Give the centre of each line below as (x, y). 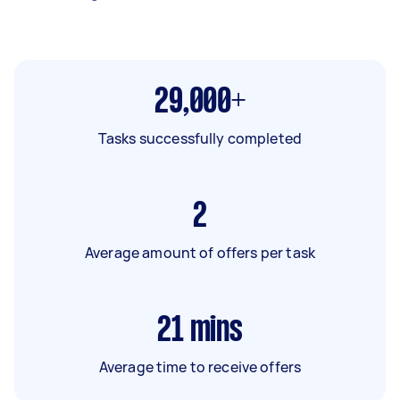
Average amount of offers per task (200, 252)
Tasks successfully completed (200, 138)
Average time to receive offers (200, 367)
